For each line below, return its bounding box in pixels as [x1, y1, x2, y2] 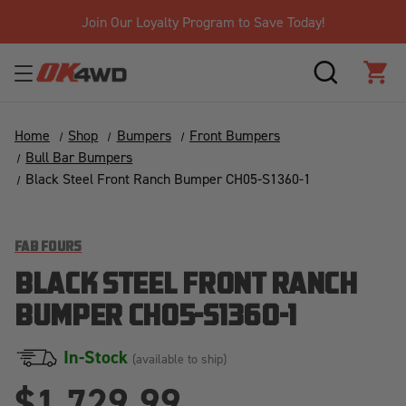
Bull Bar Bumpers [25, 148, 133, 166]
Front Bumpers [188, 126, 280, 144]
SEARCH [325, 72, 379, 92]
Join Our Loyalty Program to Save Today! [81, 13, 324, 31]
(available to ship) [132, 351, 227, 366]
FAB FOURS [14, 241, 82, 255]
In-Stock [63, 345, 132, 369]
